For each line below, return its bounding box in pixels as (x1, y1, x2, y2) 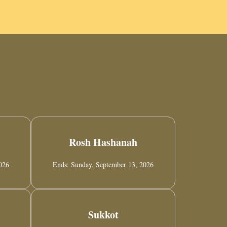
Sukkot (88, 207, 119, 222)
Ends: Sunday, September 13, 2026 (53, 160, 154, 170)
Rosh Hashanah (69, 135, 137, 150)
